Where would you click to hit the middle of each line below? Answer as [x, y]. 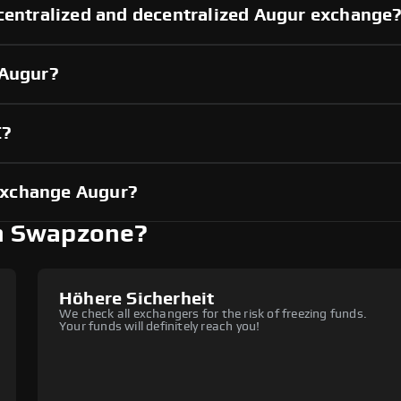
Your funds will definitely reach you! [160, 327]
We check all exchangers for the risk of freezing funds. [213, 315]
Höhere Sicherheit [137, 299]
